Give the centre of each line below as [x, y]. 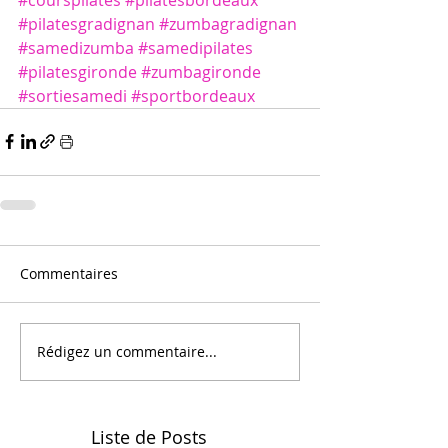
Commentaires [69, 273]
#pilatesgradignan [86, 23]
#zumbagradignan [228, 23]
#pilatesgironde [77, 71]
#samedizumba [76, 47]
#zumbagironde [201, 71]
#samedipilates [195, 47]
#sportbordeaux [193, 95]
